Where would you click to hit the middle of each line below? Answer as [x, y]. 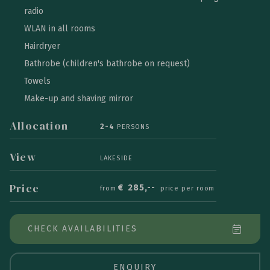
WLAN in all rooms [60, 28]
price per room [187, 189]
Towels [37, 81]
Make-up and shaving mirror [79, 98]
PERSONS [132, 127]
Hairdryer [42, 46]
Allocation [39, 125]
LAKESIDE [116, 158]
